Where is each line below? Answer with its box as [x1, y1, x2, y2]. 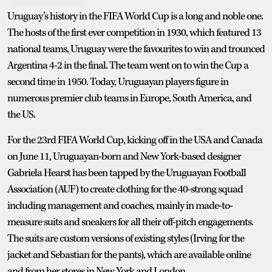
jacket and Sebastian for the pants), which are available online [7, 248, 251, 262]
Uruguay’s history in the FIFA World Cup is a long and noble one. [7, 9, 263, 23]
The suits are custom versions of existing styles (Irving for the [7, 231, 244, 245]
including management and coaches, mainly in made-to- [7, 199, 233, 212]
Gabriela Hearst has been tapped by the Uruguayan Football [7, 166, 246, 180]
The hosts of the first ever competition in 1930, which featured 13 [7, 25, 261, 39]
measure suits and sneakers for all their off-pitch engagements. [7, 215, 253, 229]
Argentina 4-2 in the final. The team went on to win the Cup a [7, 58, 248, 72]
